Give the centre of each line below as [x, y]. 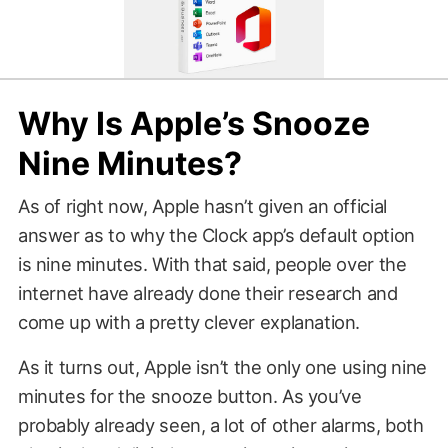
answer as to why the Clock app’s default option [216, 234]
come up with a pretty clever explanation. [189, 321]
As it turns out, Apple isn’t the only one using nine [222, 366]
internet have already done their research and [207, 292]
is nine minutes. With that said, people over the [212, 263]
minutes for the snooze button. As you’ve [189, 395]
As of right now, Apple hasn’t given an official [202, 205]
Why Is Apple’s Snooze [193, 123]
